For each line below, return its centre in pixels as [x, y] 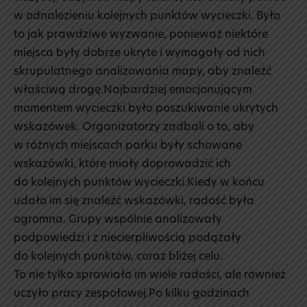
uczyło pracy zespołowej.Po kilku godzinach [132, 294]
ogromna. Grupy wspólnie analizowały [118, 220]
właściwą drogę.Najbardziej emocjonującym [133, 91]
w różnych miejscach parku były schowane [128, 146]
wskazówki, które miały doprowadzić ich [122, 165]
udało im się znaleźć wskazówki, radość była [134, 202]
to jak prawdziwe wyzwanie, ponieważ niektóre [141, 35]
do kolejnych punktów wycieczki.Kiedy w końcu [139, 183]
